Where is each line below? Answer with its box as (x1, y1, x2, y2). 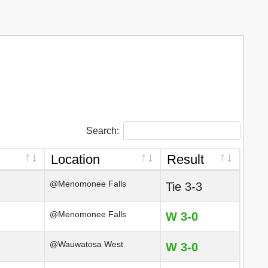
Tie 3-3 (166, 180, 202, 193)
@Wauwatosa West (50, 239, 123, 249)
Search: (86, 125, 119, 136)
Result (167, 152, 204, 167)
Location (51, 152, 100, 167)
